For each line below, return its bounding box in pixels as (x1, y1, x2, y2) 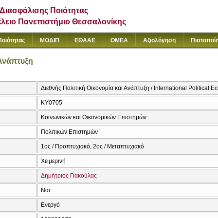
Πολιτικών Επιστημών (41, 128, 98, 136)
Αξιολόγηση (143, 37, 176, 44)
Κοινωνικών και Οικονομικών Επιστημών (41, 114, 146, 121)
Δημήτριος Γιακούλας (41, 172, 97, 180)
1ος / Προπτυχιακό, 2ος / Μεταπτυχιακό (41, 143, 144, 150)
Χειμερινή (41, 158, 66, 165)
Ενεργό (41, 201, 60, 209)
